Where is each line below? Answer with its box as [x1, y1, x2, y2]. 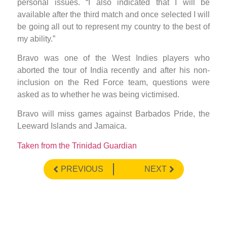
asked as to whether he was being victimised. [17, 90, 179, 99]
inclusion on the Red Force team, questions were [17, 78, 210, 87]
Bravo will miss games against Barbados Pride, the [17, 109, 210, 119]
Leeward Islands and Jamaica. [17, 122, 127, 131]
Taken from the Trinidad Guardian [17, 141, 137, 150]
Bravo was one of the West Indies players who [17, 54, 210, 63]
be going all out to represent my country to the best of [17, 22, 210, 31]
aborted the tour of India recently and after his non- [17, 66, 210, 75]
